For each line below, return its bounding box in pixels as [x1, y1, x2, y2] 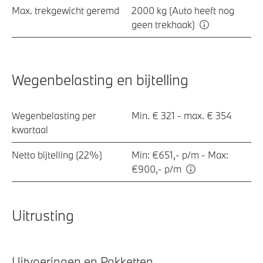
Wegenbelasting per [12, 109, 96, 122]
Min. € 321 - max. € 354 [131, 109, 232, 122]
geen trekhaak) [131, 18, 197, 31]
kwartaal [12, 123, 48, 136]
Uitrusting [12, 205, 74, 225]
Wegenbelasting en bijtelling [12, 69, 188, 89]
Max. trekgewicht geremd [12, 4, 119, 16]
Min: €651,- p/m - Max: [131, 148, 228, 161]
